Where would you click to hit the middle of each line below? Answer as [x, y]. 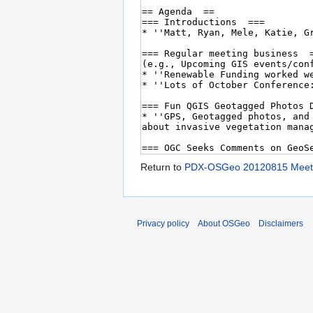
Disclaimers [281, 224]
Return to [162, 167]
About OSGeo [224, 224]
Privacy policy [163, 224]
